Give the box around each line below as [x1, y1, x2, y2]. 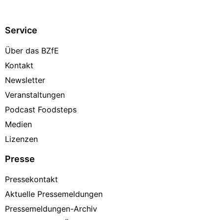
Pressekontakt [5, 174, 58, 184]
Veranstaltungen [5, 89, 65, 100]
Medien [5, 119, 32, 129]
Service [5, 25, 37, 35]
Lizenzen [5, 134, 38, 144]
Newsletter [5, 75, 45, 85]
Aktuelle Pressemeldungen [5, 189, 103, 199]
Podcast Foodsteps [5, 104, 77, 114]
